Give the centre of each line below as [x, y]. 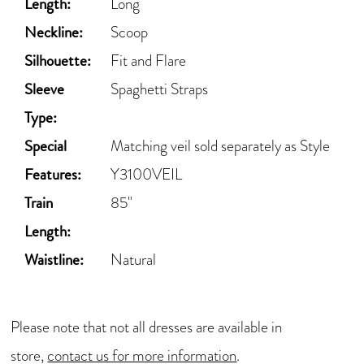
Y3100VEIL [147, 175]
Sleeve [45, 89]
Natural [134, 260]
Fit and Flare [149, 61]
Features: [53, 175]
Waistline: [54, 260]
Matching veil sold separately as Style [221, 146]
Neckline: [54, 32]
